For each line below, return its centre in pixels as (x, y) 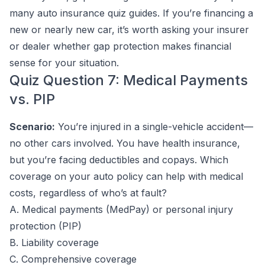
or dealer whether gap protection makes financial (120, 46)
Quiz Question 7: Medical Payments (129, 80)
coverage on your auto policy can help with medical (126, 176)
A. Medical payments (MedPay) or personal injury (121, 209)
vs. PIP (32, 99)
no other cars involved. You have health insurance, (125, 143)
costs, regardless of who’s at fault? (88, 193)
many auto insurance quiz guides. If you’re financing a (131, 13)
